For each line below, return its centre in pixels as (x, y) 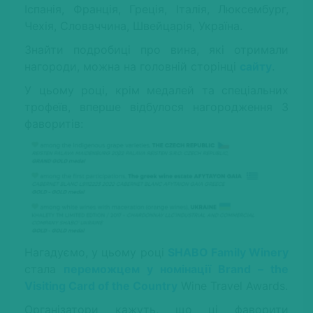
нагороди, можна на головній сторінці (132, 67)
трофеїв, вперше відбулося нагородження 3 (156, 107)
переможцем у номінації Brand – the (176, 269)
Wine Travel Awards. (233, 285)
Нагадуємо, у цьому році (96, 252)
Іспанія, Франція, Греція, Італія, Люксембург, (156, 9)
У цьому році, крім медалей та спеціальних (156, 90)
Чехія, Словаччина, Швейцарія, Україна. (133, 26)
